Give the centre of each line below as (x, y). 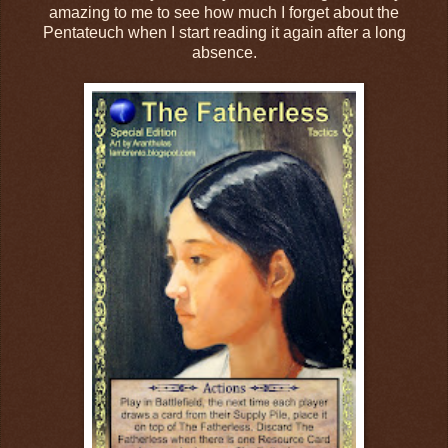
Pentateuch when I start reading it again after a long (224, 33)
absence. (224, 53)
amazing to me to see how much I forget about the (224, 13)
